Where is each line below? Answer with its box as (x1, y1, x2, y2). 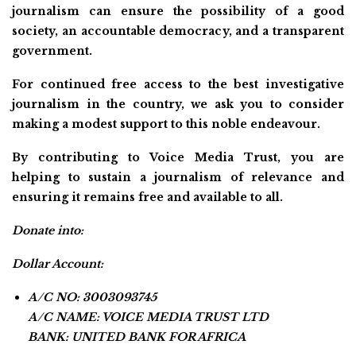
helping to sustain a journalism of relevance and (12, 169, 344, 184)
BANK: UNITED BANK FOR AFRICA (28, 329, 246, 344)
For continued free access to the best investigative (12, 76, 344, 91)
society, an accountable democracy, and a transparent (12, 23, 344, 38)
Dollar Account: (12, 256, 103, 271)
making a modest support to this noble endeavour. (12, 116, 320, 131)
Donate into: (12, 222, 83, 238)
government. (12, 43, 92, 58)
